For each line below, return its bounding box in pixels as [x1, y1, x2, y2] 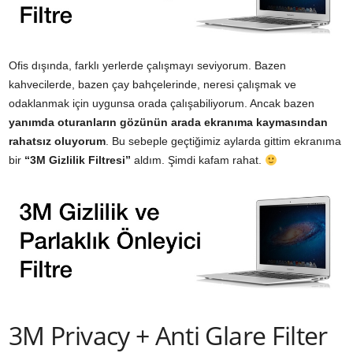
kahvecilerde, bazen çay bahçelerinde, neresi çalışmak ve [9, 78, 296, 91]
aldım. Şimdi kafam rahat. [131, 154, 265, 167]
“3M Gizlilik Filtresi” [24, 154, 131, 167]
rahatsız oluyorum [9, 135, 106, 148]
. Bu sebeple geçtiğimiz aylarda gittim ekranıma [106, 135, 341, 148]
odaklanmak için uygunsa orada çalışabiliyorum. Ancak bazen [9, 97, 314, 110]
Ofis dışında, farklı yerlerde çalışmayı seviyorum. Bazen [9, 59, 286, 72]
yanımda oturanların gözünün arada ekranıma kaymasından [9, 116, 328, 129]
